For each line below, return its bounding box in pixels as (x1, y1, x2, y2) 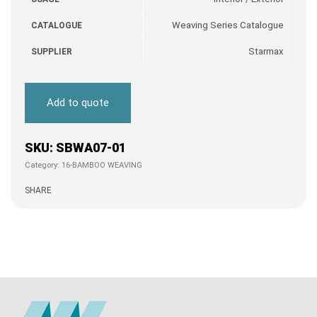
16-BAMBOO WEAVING (62, 161, 142, 170)
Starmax (248, 46, 284, 57)
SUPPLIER (31, 47, 73, 57)
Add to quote (47, 96, 109, 109)
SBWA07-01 (56, 140, 126, 155)
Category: (25, 161, 62, 170)
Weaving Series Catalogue (171, 20, 284, 30)
